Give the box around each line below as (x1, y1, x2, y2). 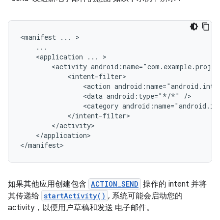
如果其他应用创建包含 (8, 179, 88, 189)
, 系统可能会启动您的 (108, 191, 183, 201)
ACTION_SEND (91, 179, 138, 189)
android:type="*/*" (107, 91, 180, 101)
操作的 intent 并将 (141, 179, 207, 189)
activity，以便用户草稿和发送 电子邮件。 (8, 203, 154, 213)
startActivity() (44, 191, 106, 200)
